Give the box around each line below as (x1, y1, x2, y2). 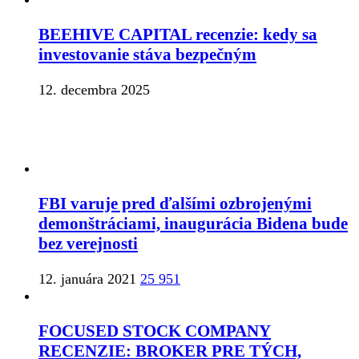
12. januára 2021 (38, 271, 136, 288)
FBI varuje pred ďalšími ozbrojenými (38, 194, 312, 214)
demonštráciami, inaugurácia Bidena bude (38, 214, 348, 234)
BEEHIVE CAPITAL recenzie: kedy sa (38, 25, 317, 45)
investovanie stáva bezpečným (38, 45, 256, 65)
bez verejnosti (38, 234, 138, 254)
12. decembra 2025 (38, 82, 150, 99)
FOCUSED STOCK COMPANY (38, 321, 271, 341)
